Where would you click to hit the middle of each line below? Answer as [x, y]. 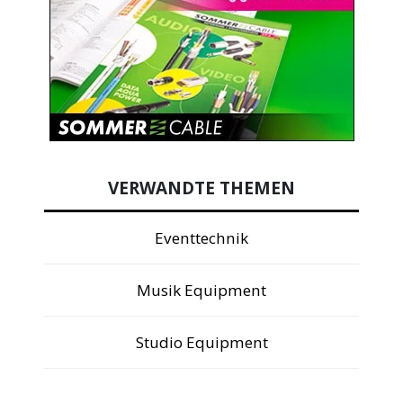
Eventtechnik [201, 237]
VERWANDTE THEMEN [201, 188]
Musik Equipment [201, 290]
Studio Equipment [201, 342]
